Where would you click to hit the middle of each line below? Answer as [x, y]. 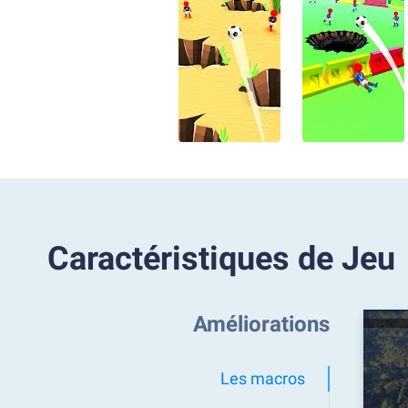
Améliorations [261, 324]
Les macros [263, 378]
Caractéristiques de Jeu [221, 259]
